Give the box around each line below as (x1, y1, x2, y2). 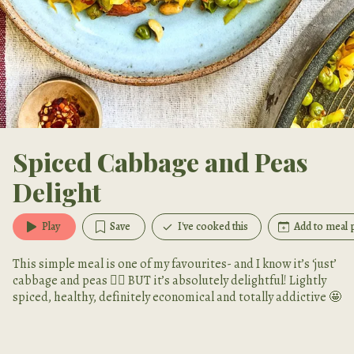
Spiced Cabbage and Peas (13, 145, 307, 179)
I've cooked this (178, 219, 248, 234)
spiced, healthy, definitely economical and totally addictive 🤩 (13, 288, 341, 306)
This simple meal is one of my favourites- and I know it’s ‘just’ (13, 255, 337, 273)
